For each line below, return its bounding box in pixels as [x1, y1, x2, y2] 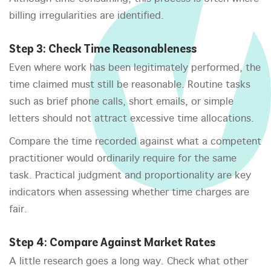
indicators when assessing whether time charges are [9, 188, 249, 198]
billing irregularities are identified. [9, 11, 164, 22]
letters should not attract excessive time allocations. [9, 114, 254, 125]
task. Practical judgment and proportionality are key [9, 171, 251, 181]
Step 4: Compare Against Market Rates [9, 234, 215, 249]
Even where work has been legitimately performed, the [9, 63, 261, 74]
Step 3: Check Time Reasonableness [9, 41, 197, 56]
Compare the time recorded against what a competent [9, 137, 261, 148]
